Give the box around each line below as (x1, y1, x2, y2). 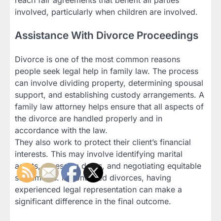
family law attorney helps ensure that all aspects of (15, 102, 204, 112)
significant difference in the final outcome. (15, 196, 171, 207)
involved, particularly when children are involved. (15, 6, 198, 17)
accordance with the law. (15, 125, 108, 136)
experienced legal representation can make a (15, 184, 182, 195)
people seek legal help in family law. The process (15, 66, 198, 76)
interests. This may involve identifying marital (15, 149, 183, 159)
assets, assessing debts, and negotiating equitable (15, 161, 201, 171)
